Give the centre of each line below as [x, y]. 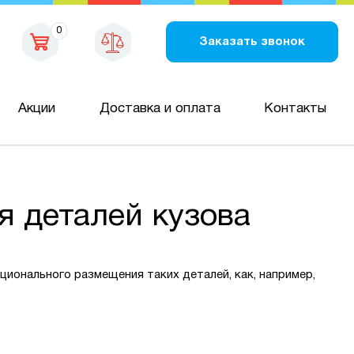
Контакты [295, 108]
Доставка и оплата [160, 108]
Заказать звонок [252, 41]
